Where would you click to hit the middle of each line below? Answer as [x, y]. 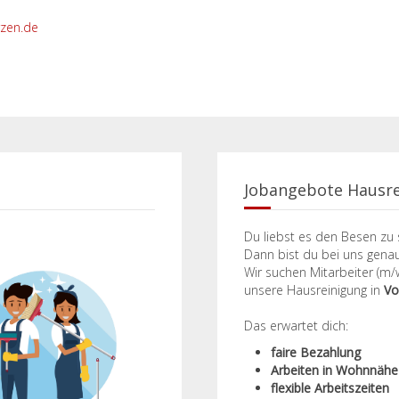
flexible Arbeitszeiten [330, 388]
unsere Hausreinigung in [314, 290]
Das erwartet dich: [296, 326]
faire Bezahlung [316, 352]
